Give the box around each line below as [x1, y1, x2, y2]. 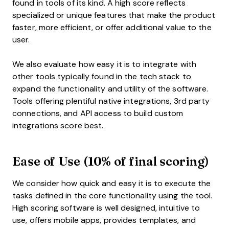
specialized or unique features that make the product [12, 10, 216, 19]
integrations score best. [12, 121, 104, 130]
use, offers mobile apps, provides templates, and [12, 215, 196, 224]
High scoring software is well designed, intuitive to [12, 203, 200, 212]
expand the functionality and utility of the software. [12, 84, 209, 93]
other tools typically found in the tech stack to [12, 72, 191, 81]
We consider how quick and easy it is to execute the [12, 178, 211, 188]
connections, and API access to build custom [12, 108, 184, 118]
